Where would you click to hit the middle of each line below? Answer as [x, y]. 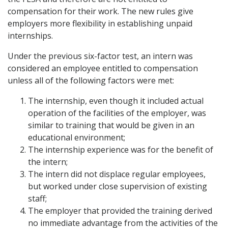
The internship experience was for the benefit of [121, 150]
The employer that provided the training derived [120, 211]
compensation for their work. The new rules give [101, 11]
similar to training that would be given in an [111, 125]
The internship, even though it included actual [116, 101]
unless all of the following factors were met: [91, 81]
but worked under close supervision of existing [118, 187]
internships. [30, 36]
